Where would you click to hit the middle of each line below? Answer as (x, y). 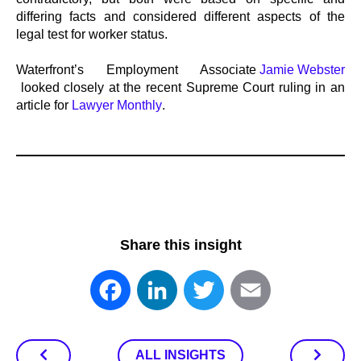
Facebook (165, 295)
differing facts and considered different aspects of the (180, 17)
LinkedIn (207, 295)
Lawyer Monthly (117, 105)
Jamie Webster (301, 70)
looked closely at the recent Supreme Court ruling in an (180, 87)
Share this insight (180, 245)
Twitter (249, 295)
